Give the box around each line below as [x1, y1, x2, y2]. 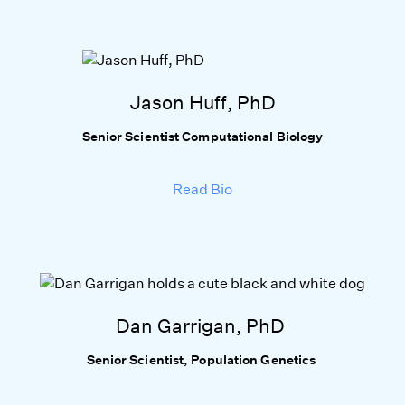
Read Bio [173, 181, 232, 198]
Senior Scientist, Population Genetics [86, 352, 319, 368]
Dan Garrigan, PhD [116, 315, 289, 337]
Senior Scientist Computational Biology [81, 128, 324, 145]
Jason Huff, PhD [129, 91, 276, 114]
